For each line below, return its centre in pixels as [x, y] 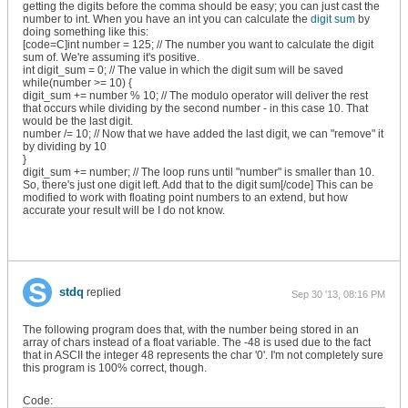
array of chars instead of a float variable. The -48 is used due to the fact [197, 342]
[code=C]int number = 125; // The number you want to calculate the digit [198, 45]
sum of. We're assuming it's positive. [111, 57]
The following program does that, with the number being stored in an [191, 330]
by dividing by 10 [65, 147]
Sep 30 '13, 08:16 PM [338, 294]
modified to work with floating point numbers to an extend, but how [185, 198]
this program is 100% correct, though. [115, 368]
